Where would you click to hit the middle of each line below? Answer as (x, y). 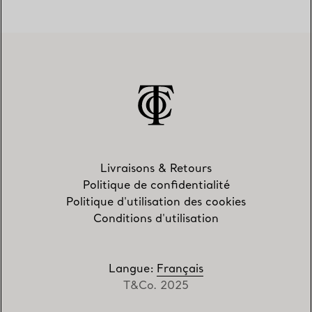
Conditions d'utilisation (156, 219)
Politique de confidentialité (156, 186)
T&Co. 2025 (156, 286)
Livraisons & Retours (156, 169)
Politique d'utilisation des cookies (156, 203)
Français (180, 270)
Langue (129, 270)
